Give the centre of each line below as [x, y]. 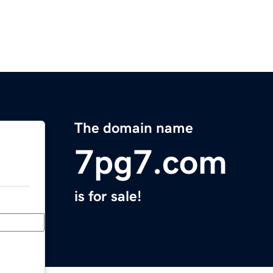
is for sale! [108, 197]
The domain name [134, 128]
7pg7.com [151, 162]
